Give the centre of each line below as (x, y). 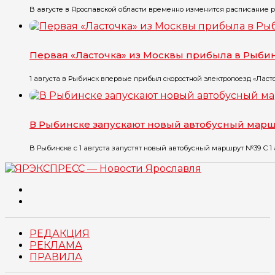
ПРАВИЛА (56, 257)
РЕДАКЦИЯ (60, 234)
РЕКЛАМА (56, 246)
